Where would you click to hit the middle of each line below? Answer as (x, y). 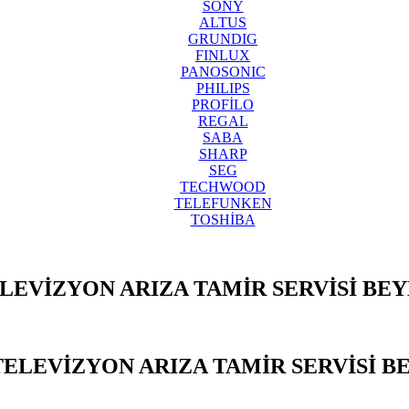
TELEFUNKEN (223, 203)
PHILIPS (223, 88)
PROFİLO (223, 104)
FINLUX (223, 55)
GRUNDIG (223, 38)
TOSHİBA (223, 219)
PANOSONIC (223, 71)
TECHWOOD (223, 186)
